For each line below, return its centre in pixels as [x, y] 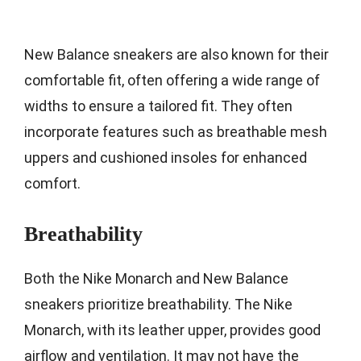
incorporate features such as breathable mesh [176, 131]
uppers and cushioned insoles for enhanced [166, 157]
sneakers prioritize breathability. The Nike [158, 304]
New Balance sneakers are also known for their [176, 54]
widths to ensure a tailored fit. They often [158, 106]
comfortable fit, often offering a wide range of [172, 80]
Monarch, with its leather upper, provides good [172, 330]
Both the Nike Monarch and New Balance [156, 278]
